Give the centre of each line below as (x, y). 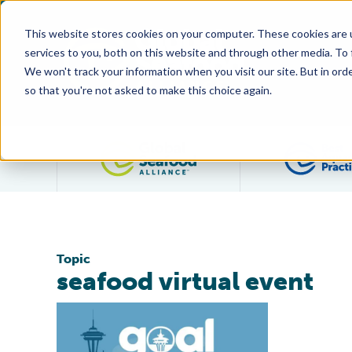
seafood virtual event (185, 281)
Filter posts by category (271, 149)
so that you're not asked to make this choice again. (148, 90)
